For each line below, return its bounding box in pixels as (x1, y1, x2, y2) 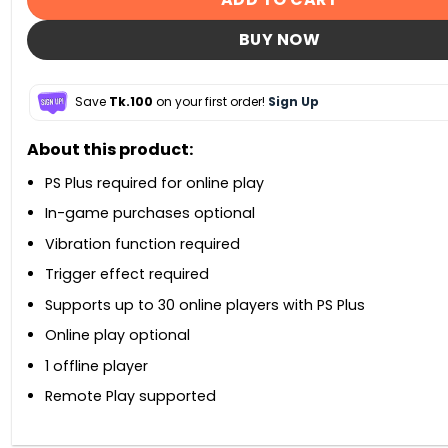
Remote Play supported (45, 386, 216, 407)
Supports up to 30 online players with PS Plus (45, 294, 365, 315)
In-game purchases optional (45, 203, 255, 224)
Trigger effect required (45, 264, 209, 285)
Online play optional (45, 325, 190, 346)
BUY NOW (238, 28, 321, 52)
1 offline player (45, 355, 148, 376)
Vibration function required (45, 233, 240, 254)
